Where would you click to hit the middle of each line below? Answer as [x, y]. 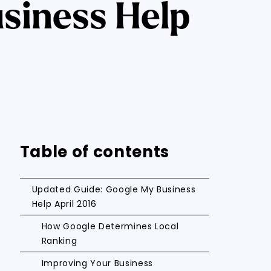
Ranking [59, 241]
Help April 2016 [64, 204]
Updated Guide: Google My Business [114, 189]
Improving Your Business [97, 263]
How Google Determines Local [110, 226]
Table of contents [94, 152]
